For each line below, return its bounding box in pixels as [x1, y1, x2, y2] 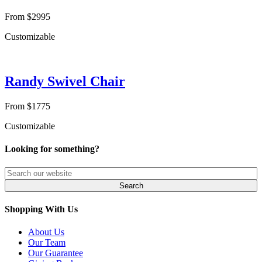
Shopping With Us [5, 204, 78, 214]
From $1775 [5, 101, 50, 112]
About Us [28, 227, 64, 237]
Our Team [28, 237, 65, 248]
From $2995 [5, 12, 50, 22]
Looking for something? [5, 144, 99, 154]
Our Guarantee [28, 248, 83, 258]
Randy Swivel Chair [5, 74, 125, 89]
